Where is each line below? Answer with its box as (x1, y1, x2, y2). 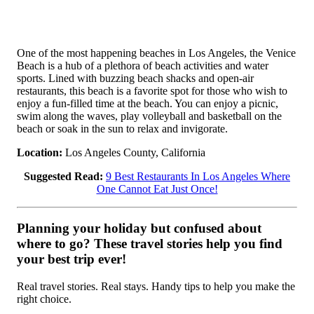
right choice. (17, 293, 71, 306)
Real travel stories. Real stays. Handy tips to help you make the (17, 280, 295, 293)
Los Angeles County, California (62, 146, 205, 158)
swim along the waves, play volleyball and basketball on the (17, 109, 282, 122)
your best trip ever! (17, 252, 126, 267)
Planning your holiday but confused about (17, 221, 261, 236)
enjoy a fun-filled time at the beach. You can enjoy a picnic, (17, 97, 278, 109)
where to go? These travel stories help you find (17, 236, 282, 252)
